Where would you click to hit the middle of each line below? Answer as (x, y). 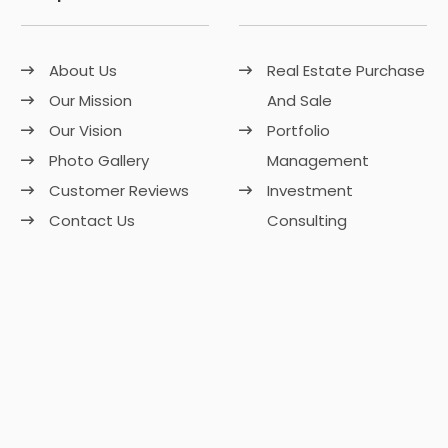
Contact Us (92, 221)
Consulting (306, 221)
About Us (83, 71)
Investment (309, 191)
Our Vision (86, 131)
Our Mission (91, 101)
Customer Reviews (119, 191)
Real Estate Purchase (345, 71)
